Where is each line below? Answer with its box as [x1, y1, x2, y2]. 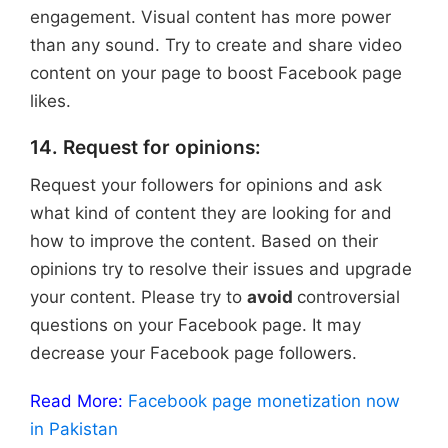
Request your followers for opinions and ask [30, 174, 382, 195]
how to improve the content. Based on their [30, 230, 378, 251]
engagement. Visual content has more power [30, 6, 391, 27]
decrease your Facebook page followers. [30, 342, 357, 363]
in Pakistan [30, 418, 118, 439]
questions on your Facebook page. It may [30, 314, 361, 335]
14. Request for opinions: [30, 136, 261, 160]
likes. [30, 90, 71, 111]
